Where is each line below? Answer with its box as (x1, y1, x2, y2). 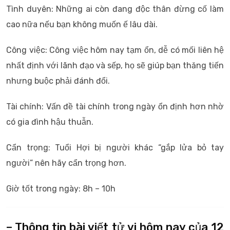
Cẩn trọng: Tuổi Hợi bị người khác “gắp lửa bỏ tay (6, 143, 224, 152)
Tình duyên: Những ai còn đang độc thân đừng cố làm (6, 4, 224, 14)
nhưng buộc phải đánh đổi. (6, 76, 110, 86)
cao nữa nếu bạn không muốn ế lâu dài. (6, 20, 158, 29)
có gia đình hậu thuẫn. (6, 117, 93, 127)
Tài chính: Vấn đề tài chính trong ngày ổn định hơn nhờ (6, 102, 224, 111)
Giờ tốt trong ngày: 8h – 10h (6, 184, 116, 194)
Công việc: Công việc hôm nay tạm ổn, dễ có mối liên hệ (6, 45, 224, 55)
